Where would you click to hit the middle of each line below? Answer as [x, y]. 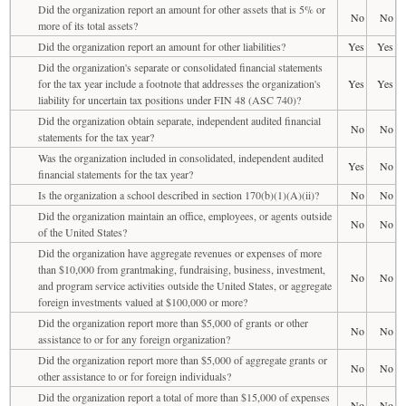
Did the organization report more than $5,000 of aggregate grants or [183, 359]
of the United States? [82, 232]
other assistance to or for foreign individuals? [135, 376]
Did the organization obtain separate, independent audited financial [179, 120]
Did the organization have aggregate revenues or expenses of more [180, 252]
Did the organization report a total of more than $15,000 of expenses [184, 396]
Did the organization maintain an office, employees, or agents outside [185, 215]
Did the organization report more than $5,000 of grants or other [173, 322]
